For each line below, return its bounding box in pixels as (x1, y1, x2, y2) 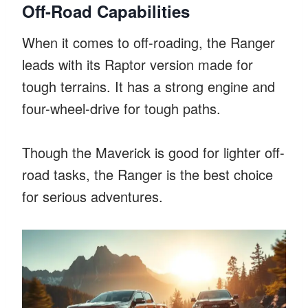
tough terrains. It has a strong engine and (22, 76, 275, 96)
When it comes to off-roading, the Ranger (22, 32, 275, 52)
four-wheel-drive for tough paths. (22, 98, 221, 118)
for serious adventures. (22, 186, 163, 206)
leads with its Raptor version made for (22, 54, 253, 74)
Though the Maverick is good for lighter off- (22, 142, 285, 162)
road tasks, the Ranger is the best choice (22, 164, 273, 184)
